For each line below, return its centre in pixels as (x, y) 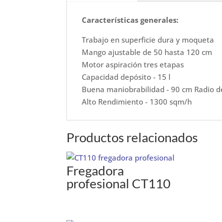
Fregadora (95, 171)
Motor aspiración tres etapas (133, 64)
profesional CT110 (119, 184)
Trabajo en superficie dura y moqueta (148, 39)
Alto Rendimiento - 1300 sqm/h (137, 101)
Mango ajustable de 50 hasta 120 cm (147, 52)
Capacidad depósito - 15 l (126, 77)
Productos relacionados (132, 138)
